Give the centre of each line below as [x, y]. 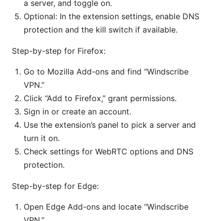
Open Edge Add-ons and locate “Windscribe [106, 207]
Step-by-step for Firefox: [59, 51]
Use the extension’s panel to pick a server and [110, 125]
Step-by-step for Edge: [55, 186]
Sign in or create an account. [77, 112]
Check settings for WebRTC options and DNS [109, 152]
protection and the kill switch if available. [101, 30]
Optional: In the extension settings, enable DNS [111, 17]
